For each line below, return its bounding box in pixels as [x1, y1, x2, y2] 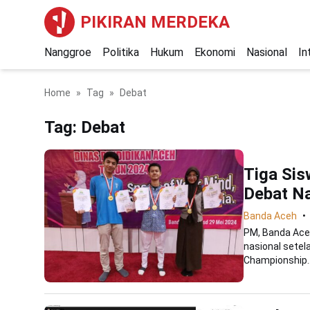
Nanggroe [44, 46, 91, 59]
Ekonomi [194, 46, 235, 59]
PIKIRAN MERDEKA [80, 12, 230, 32]
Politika [102, 46, 139, 59]
